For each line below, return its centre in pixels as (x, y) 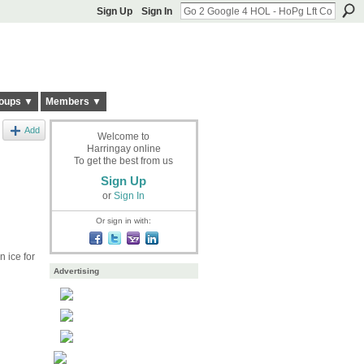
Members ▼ (73, 102)
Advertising (76, 271)
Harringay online (123, 148)
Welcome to (123, 136)
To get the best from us (123, 160)
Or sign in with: (123, 220)
